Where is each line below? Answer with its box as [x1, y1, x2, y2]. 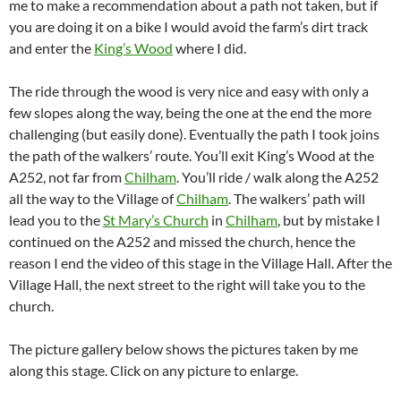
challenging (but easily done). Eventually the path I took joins [9, 125, 380, 143]
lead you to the [9, 211, 103, 229]
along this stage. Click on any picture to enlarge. [9, 362, 298, 380]
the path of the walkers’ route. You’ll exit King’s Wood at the [9, 147, 374, 165]
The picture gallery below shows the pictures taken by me [9, 340, 358, 358]
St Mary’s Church [103, 211, 209, 229]
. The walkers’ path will [228, 190, 365, 208]
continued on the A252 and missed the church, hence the [9, 233, 355, 251]
